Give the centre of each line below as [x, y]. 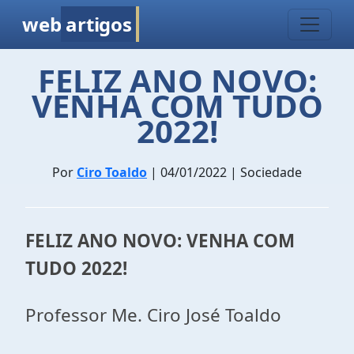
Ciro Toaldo [112, 172]
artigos [99, 24]
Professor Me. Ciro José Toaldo [156, 315]
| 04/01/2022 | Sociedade [224, 172]
